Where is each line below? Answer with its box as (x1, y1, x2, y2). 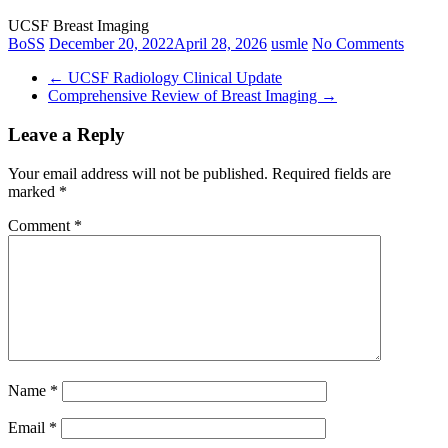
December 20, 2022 (49, 35, 174, 53)
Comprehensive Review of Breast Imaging (48, 87, 321, 105)
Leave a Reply (8, 124, 125, 146)
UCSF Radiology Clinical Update (64, 69, 282, 87)
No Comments (312, 35, 404, 53)
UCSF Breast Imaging (8, 17, 149, 35)
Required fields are (272, 164, 391, 182)
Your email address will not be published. (8, 164, 268, 182)
